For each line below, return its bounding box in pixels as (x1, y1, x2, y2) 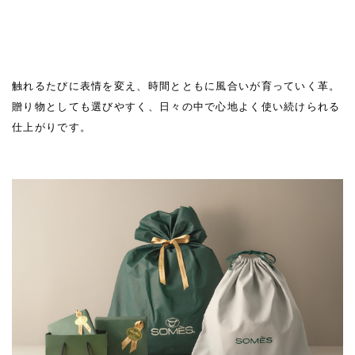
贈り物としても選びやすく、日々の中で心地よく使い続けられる (12, 100, 341, 113)
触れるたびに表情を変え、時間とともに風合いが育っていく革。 (12, 79, 341, 92)
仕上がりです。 (12, 120, 92, 133)
